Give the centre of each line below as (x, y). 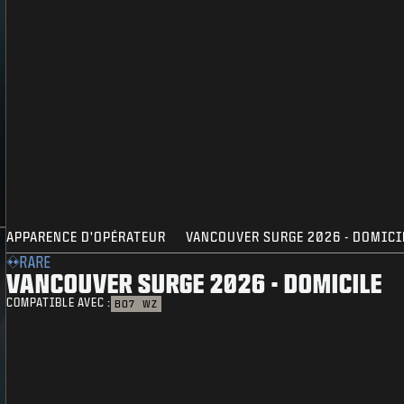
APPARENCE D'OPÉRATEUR (87, 237)
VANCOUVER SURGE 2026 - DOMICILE (195, 283)
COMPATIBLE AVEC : (59, 303)
